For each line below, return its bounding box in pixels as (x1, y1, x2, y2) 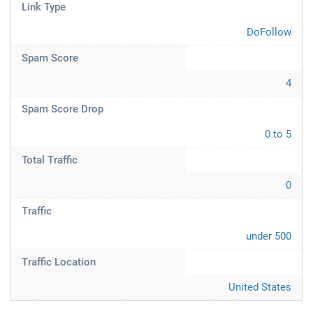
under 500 (246, 230, 291, 242)
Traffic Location (22, 256, 96, 268)
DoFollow (247, 26, 291, 38)
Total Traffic (22, 154, 78, 166)
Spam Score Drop (22, 103, 103, 115)
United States (228, 281, 291, 293)
